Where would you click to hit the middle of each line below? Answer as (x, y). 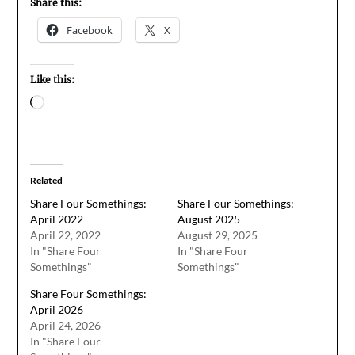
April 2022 (57, 219)
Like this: (53, 79)
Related (47, 180)
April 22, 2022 (66, 235)
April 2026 (57, 309)
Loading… (71, 103)
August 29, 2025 (218, 235)
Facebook (90, 30)
